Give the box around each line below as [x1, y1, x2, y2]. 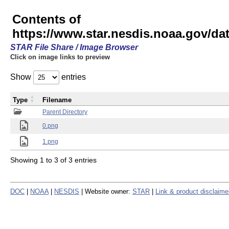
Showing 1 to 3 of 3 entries [10, 155, 97, 164]
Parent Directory [42, 108, 87, 116]
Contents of [12, 12, 81, 26]
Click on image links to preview [10, 53, 110, 61]
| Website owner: [79, 187, 132, 195]
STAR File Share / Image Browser [10, 43, 138, 52]
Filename [42, 96, 72, 104]
